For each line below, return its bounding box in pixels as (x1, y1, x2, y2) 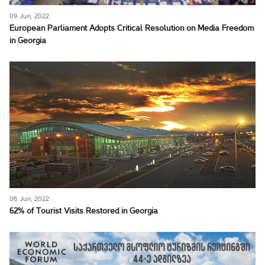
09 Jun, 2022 (9, 13, 49, 20)
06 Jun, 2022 (9, 196, 49, 203)
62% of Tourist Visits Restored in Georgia (9, 208, 158, 216)
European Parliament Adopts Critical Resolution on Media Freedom (9, 25, 254, 33)
